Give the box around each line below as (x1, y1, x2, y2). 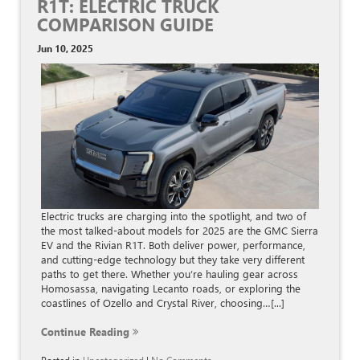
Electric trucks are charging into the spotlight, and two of (41, 209, 306, 223)
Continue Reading (41, 325, 133, 339)
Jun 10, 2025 (37, 42, 93, 55)
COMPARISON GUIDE (37, 13, 214, 36)
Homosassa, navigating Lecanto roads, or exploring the (41, 281, 301, 296)
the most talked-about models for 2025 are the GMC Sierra (41, 223, 318, 238)
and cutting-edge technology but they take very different (41, 252, 305, 267)
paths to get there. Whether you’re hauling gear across (41, 267, 298, 281)
